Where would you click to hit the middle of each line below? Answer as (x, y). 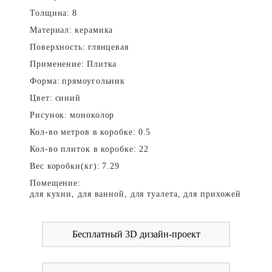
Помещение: (55, 183)
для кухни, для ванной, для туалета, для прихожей (136, 194)
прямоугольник (94, 81)
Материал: (51, 30)
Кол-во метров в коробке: (83, 132)
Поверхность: (58, 47)
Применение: (57, 64)
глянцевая (108, 47)
